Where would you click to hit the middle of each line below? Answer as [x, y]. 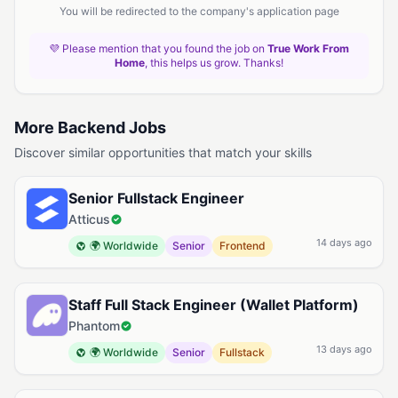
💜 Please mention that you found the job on [158, 48]
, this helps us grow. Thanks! [214, 63]
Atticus [89, 219]
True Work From [308, 48]
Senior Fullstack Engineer [156, 198]
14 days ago [344, 243]
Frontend [243, 246]
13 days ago [344, 349]
